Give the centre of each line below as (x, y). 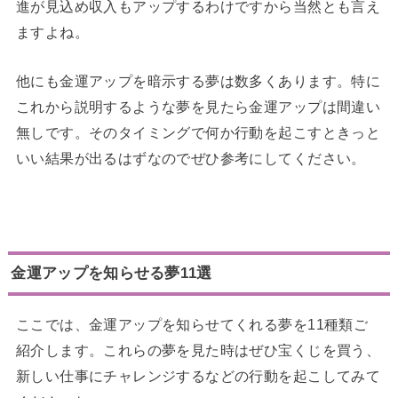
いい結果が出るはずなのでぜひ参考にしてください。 (191, 159)
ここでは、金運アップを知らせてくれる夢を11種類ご (192, 324)
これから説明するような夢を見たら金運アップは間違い (198, 107)
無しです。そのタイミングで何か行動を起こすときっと (198, 133)
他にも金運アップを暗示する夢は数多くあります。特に (198, 81)
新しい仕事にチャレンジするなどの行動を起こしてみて (198, 375)
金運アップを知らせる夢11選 (111, 273)
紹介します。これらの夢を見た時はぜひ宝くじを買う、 (198, 350)
